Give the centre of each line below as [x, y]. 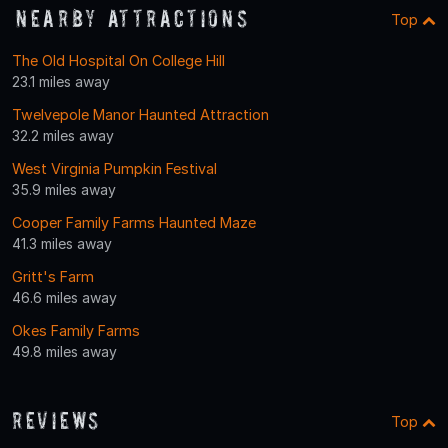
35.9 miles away [64, 190]
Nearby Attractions [133, 19]
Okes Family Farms [76, 331]
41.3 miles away [62, 244]
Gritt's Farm [53, 277]
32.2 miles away [63, 136]
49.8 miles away [64, 352]
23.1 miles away [61, 82]
